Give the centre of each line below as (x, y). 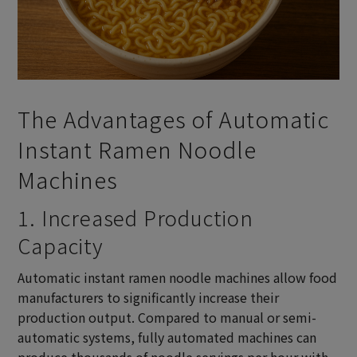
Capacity (61, 245)
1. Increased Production (135, 218)
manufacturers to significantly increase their (149, 298)
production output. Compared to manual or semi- (167, 318)
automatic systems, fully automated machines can (167, 337)
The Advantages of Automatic (173, 118)
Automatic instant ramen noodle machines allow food (178, 278)
